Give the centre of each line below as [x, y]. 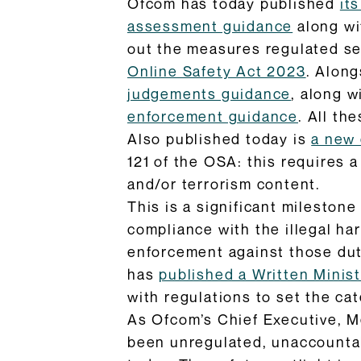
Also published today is [220, 139]
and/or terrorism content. [224, 184]
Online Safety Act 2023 [217, 71]
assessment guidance [210, 26]
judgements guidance [210, 93]
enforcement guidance [213, 116]
